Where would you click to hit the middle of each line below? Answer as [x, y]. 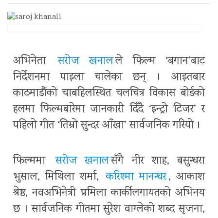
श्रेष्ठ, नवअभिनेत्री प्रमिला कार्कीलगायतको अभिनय [109, 194]
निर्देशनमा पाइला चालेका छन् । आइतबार [109, 78]
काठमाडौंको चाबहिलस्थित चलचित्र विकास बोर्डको [109, 94]
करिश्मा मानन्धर [136, 178]
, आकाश [187, 178]
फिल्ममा [33, 162]
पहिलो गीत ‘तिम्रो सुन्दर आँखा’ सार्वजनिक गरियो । [107, 126]
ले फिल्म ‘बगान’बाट [160, 62]
